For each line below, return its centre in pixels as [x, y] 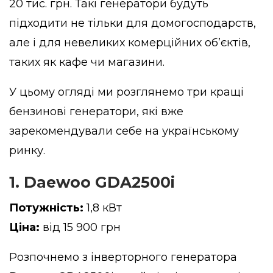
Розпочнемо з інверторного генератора [123, 257]
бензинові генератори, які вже [96, 112]
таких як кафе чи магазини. [87, 62]
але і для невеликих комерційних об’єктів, [130, 43]
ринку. [27, 151]
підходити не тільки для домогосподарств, [133, 23]
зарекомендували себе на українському [124, 131]
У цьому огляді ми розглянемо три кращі [126, 92]
